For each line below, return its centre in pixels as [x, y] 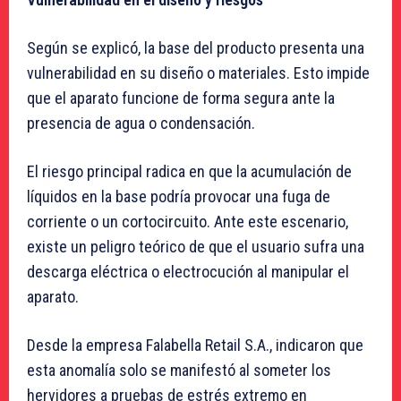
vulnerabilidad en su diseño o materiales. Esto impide [198, 73]
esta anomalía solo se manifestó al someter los [179, 371]
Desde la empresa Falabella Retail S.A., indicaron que [195, 346]
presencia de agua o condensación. [141, 124]
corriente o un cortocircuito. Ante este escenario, [188, 222]
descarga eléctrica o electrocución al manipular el [188, 272]
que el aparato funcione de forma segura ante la [181, 98]
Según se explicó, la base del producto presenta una [196, 48]
